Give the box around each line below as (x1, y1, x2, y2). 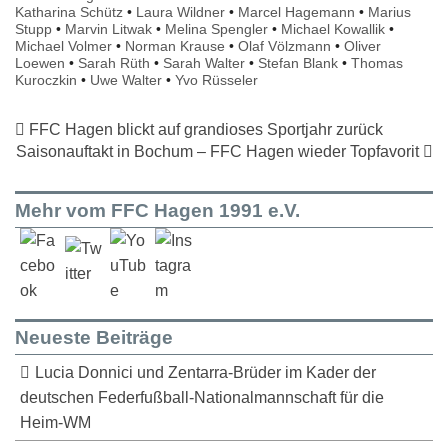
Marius (368, 4, 411, 21)
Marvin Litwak (65, 21, 152, 38)
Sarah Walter (163, 55, 245, 72)
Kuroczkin (15, 72, 77, 89)
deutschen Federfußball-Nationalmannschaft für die (20, 389, 384, 407)
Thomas (351, 55, 403, 72)
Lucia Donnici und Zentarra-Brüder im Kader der (34, 364, 376, 382)
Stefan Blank (258, 55, 338, 72)
